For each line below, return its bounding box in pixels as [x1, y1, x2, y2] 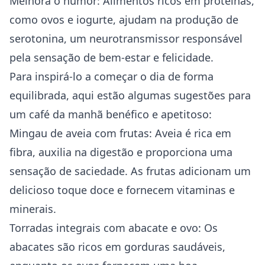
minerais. [9, 202, 56, 216]
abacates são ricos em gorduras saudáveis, [9, 240, 225, 254]
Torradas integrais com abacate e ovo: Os [9, 221, 218, 235]
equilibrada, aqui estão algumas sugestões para [9, 88, 251, 102]
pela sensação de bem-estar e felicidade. [9, 50, 214, 64]
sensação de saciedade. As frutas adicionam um [9, 164, 251, 178]
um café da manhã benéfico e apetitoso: [9, 107, 212, 121]
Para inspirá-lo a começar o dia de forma [9, 69, 214, 83]
